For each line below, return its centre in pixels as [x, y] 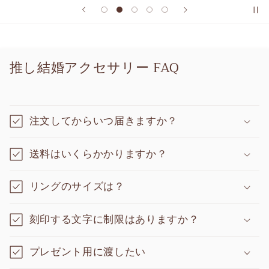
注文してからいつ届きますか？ [103, 121]
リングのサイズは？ [77, 187]
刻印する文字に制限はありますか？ [114, 219]
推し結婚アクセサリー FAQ [94, 68]
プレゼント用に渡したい [88, 252]
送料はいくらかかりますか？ [98, 154]
